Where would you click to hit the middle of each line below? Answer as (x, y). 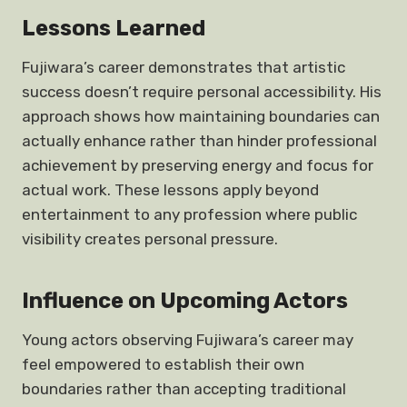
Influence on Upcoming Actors (185, 301)
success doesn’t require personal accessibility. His (202, 92)
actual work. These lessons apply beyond (170, 190)
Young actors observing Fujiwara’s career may (188, 340)
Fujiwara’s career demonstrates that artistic (184, 67)
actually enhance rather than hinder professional (199, 141)
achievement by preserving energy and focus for (198, 165)
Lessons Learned (114, 28)
